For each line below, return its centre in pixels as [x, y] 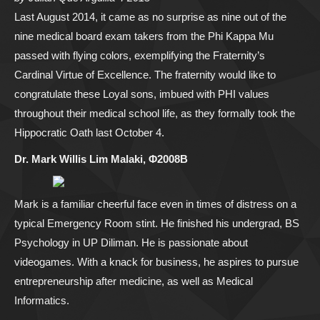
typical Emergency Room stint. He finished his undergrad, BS [157, 224]
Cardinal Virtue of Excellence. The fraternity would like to [145, 75]
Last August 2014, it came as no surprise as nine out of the [150, 17]
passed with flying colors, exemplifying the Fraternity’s [140, 56]
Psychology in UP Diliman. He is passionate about [131, 243]
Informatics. [42, 301]
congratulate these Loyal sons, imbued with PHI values [142, 94]
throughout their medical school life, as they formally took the [155, 114]
